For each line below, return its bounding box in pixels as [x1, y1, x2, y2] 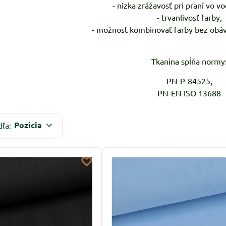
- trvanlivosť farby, [156, 12, 222, 22]
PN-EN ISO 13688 [157, 88, 221, 98]
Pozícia [14, 120, 42, 130]
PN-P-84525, [166, 76, 212, 86]
